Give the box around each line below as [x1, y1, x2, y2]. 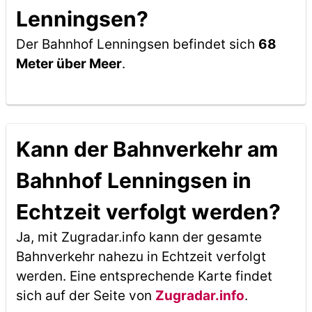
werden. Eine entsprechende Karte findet [15, 268, 272, 284]
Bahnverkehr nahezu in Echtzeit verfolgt [15, 249, 266, 265]
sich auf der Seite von [15, 288, 155, 304]
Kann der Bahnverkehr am [15, 136, 278, 162]
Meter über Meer [15, 56, 122, 72]
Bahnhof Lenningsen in [15, 168, 251, 193]
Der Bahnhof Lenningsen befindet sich [15, 36, 258, 52]
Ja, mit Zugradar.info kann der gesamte [15, 229, 262, 245]
